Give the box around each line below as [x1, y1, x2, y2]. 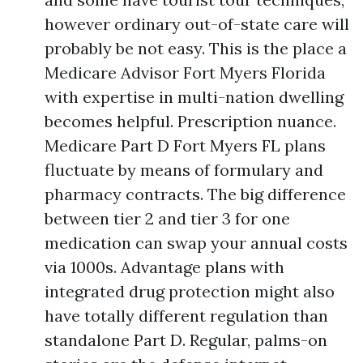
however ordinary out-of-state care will [45, 14, 349, 34]
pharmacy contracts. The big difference [45, 184, 346, 204]
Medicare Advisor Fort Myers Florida [45, 62, 326, 83]
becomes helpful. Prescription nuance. [45, 111, 336, 131]
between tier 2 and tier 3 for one [45, 208, 290, 228]
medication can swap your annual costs [45, 233, 348, 253]
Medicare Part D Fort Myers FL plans [45, 135, 326, 156]
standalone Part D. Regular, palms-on [45, 330, 327, 350]
